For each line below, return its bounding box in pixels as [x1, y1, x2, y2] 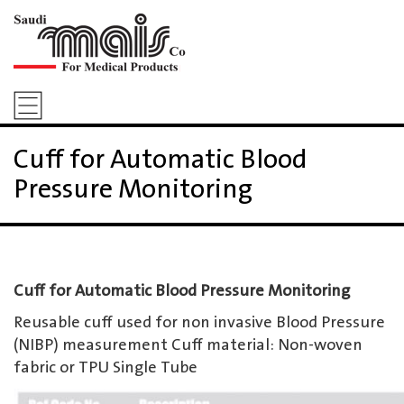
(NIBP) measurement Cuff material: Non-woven [14, 333, 363, 358]
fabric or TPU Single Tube [14, 355, 197, 381]
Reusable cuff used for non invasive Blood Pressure [14, 310, 385, 335]
